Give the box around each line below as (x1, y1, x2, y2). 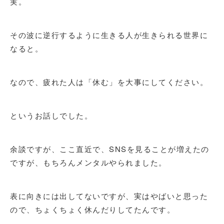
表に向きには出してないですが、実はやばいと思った (10, 190, 208, 201)
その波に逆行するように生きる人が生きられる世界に (10, 29, 208, 40)
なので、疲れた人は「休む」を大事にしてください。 (10, 76, 208, 87)
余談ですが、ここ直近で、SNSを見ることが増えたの (10, 143, 209, 154)
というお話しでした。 (10, 110, 92, 120)
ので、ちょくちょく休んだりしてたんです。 (10, 204, 175, 214)
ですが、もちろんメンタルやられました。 (10, 157, 167, 167)
